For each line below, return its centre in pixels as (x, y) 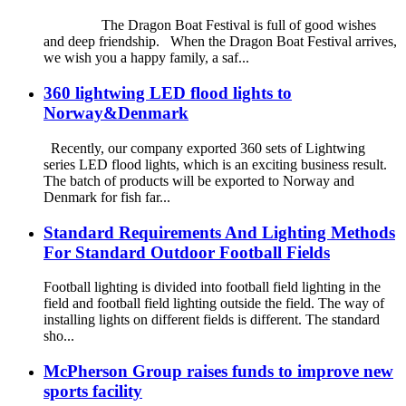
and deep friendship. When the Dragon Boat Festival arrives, (220, 42)
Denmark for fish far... (107, 197)
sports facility (93, 391)
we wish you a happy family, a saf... (146, 58)
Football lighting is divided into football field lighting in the (212, 287)
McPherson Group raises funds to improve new (218, 371)
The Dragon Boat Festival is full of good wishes (210, 25)
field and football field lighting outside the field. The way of (214, 304)
